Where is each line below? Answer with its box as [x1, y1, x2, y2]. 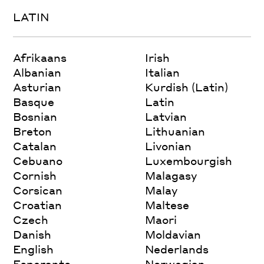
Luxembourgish [145, 153, 233, 167]
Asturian [13, 80, 62, 94]
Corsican [13, 183, 63, 197]
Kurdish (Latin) [145, 80, 229, 94]
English [13, 242, 54, 256]
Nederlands [145, 242, 209, 256]
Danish [13, 227, 52, 241]
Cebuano [13, 153, 63, 167]
